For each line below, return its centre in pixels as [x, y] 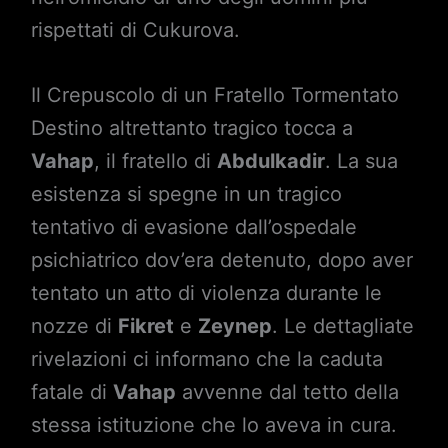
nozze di [74, 326]
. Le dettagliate [342, 326]
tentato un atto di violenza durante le [206, 293]
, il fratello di [155, 161]
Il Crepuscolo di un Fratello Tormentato [214, 95]
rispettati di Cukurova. [135, 30]
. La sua [361, 161]
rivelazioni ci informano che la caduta [206, 359]
